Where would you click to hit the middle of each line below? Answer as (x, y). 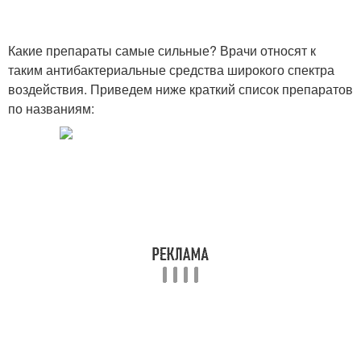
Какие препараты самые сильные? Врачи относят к (162, 50)
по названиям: (51, 108)
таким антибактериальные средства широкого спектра (171, 70)
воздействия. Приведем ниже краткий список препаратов (180, 89)
